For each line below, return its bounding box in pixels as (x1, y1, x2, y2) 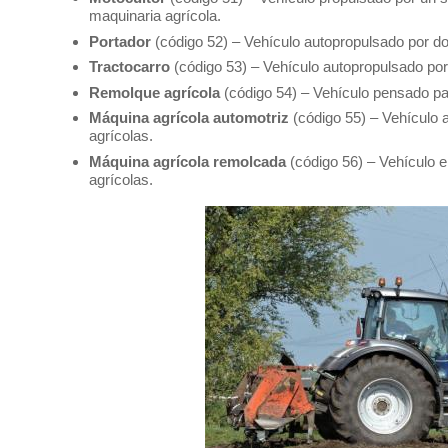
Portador (88, 32, 151, 50)
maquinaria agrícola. (88, 7, 221, 25)
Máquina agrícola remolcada (88, 152, 286, 170)
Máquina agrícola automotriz (88, 109, 289, 127)
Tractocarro (88, 58, 170, 76)
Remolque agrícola (88, 83, 220, 101)
